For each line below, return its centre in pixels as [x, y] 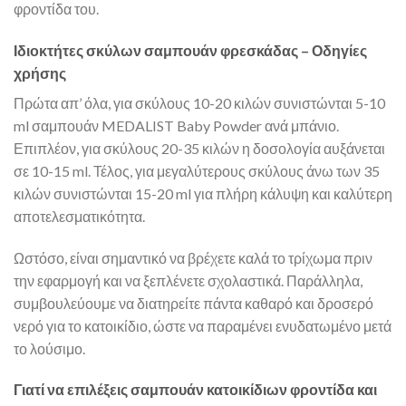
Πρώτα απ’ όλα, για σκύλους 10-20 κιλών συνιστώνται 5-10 [199, 102]
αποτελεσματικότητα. [79, 216]
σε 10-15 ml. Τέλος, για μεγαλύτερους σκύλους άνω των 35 [197, 170]
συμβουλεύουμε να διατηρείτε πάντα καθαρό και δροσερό [193, 303]
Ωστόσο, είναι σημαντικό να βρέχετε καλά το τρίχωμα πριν [193, 257]
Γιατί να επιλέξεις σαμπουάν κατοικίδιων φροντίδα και [195, 390]
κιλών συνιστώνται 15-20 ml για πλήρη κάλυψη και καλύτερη [203, 193]
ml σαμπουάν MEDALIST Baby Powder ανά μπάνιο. [176, 125]
